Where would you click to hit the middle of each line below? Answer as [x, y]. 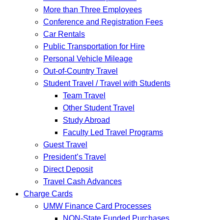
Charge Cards [48, 193]
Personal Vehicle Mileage [88, 58]
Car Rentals [64, 34]
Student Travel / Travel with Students [107, 83]
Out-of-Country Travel [81, 71]
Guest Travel [65, 144]
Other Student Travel [99, 108]
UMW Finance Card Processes [97, 206]
